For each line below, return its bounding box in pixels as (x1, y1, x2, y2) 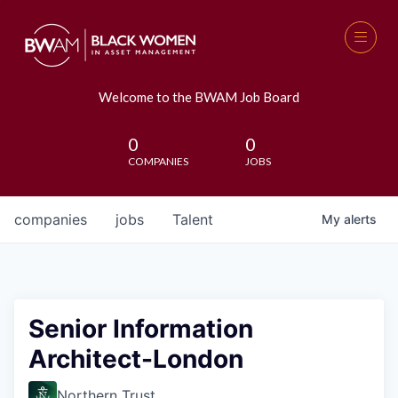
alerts (344, 211, 377, 227)
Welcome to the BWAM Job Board (99, 89, 299, 105)
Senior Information (28, 314, 253, 344)
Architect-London (28, 344, 243, 374)
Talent (172, 211, 213, 228)
